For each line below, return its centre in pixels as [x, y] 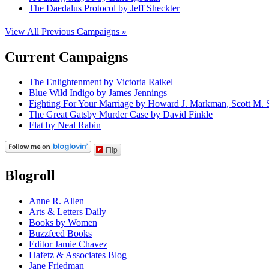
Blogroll [30, 176]
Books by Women [63, 223]
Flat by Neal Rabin [65, 125]
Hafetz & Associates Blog [78, 255]
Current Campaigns [66, 57]
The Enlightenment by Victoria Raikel [101, 82]
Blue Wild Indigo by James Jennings [98, 93]
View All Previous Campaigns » [66, 31]
